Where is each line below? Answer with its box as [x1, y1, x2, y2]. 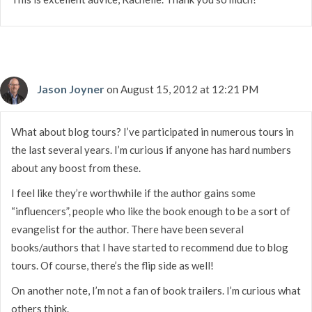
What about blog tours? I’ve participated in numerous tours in [11, 125, 294, 138]
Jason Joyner [37, 81, 104, 95]
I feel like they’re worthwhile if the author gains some [11, 186, 256, 199]
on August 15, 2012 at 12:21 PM [107, 82, 258, 95]
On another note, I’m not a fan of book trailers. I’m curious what [11, 283, 301, 297]
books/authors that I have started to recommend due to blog [11, 240, 288, 253]
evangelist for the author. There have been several [11, 222, 244, 235]
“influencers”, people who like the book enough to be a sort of [11, 204, 290, 217]
